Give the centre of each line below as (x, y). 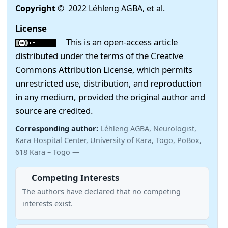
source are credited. (54, 110)
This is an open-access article (117, 42)
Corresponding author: (58, 128)
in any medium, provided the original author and (110, 97)
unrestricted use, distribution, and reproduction (108, 83)
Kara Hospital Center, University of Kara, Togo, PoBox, (108, 140)
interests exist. (47, 203)
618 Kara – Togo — (47, 152)
